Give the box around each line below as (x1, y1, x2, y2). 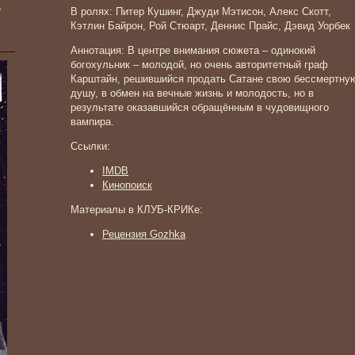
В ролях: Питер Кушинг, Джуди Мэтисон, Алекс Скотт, (71, 6, 331, 17)
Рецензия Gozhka (102, 228, 185, 240)
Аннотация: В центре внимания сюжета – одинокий (71, 44, 315, 56)
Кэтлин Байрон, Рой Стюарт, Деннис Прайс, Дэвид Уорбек (71, 20, 350, 32)
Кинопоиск (102, 179, 152, 191)
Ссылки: (71, 140, 110, 152)
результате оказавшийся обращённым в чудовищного (71, 101, 329, 113)
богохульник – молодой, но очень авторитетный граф (71, 59, 328, 71)
